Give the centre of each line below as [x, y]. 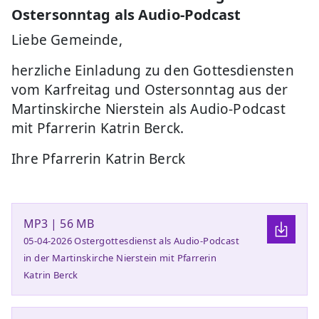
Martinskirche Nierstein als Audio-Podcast [148, 109]
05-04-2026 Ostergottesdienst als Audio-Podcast [131, 240]
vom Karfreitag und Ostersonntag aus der [150, 89]
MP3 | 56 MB [59, 223]
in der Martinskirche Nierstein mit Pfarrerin [120, 257]
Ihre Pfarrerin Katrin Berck [99, 158]
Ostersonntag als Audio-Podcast [126, 14]
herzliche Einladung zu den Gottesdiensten [153, 70]
